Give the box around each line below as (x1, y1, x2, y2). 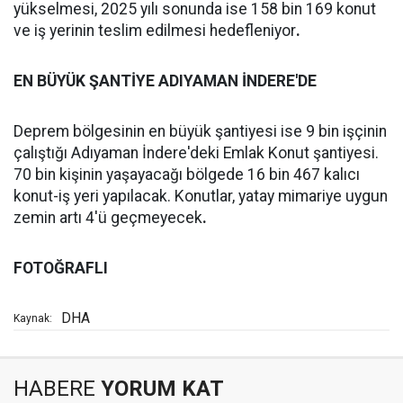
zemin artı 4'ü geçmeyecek (13, 209, 202, 227)
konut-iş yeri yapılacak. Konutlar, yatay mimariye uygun (13, 187, 388, 205)
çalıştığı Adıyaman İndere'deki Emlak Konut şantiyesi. (13, 144, 379, 162)
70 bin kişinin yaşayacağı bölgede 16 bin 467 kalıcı (13, 166, 360, 184)
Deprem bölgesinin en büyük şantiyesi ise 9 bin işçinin (13, 122, 387, 140)
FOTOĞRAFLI (13, 259, 108, 277)
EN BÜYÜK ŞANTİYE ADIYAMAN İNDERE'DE (13, 72, 317, 90)
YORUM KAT (95, 376, 224, 401)
